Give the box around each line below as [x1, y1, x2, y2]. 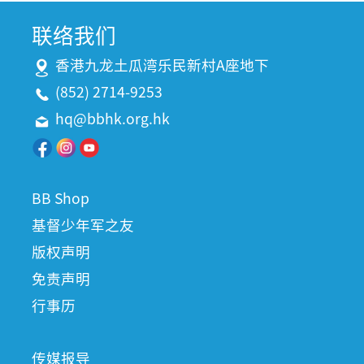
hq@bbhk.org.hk [55, 108, 170, 129]
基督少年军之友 [32, 214, 134, 236]
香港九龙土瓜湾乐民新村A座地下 [55, 54, 269, 76]
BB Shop [32, 188, 89, 209]
